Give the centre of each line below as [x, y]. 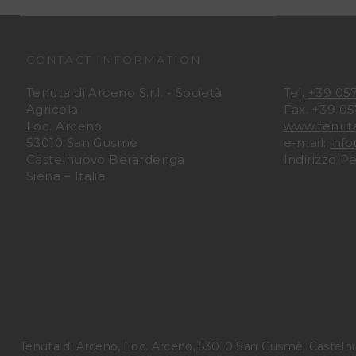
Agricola [52, 109]
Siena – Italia [66, 176]
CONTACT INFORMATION [114, 60]
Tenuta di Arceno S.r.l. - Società [124, 93]
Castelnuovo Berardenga [106, 159]
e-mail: [307, 143]
